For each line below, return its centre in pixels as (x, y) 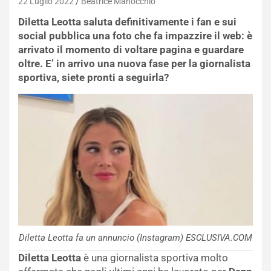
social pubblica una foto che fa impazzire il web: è (135, 35)
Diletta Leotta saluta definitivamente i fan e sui (127, 21)
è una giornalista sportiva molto (155, 258)
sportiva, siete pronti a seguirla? (93, 77)
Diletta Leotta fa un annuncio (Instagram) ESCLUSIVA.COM (135, 238)
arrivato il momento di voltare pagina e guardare (131, 49)
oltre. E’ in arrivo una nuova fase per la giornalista (134, 63)
